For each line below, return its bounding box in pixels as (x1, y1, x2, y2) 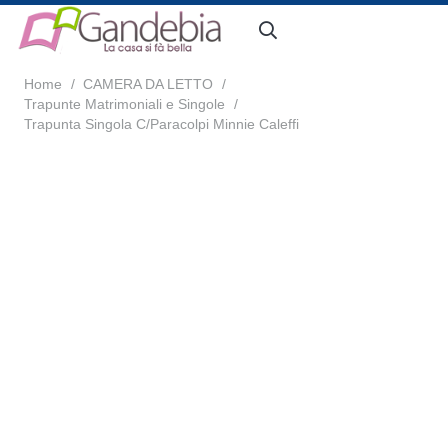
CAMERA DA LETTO (83, 76, 214, 92)
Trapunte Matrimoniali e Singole (24, 96, 225, 112)
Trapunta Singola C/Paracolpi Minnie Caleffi (24, 116, 299, 132)
